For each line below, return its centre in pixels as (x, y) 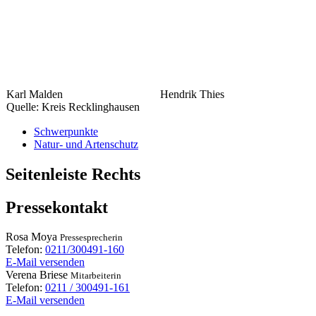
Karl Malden (35, 94)
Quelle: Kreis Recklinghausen (73, 107)
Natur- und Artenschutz (86, 144)
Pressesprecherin (91, 238)
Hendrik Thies (192, 94)
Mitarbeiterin (96, 276)
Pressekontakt (57, 207)
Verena (21, 275)
